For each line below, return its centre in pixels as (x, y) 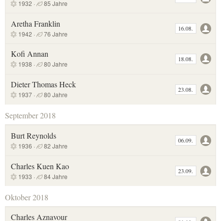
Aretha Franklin (35, 23)
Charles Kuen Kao (40, 166)
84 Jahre (55, 176)
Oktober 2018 (27, 197)
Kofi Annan (29, 54)
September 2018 (31, 115)
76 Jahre (55, 34)
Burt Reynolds (33, 135)
